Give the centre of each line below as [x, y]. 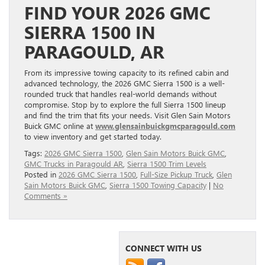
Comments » [46, 196]
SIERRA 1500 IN [90, 32]
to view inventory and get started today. [93, 137]
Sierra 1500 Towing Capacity [158, 185]
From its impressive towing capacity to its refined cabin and [127, 73]
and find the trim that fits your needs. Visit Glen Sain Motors [127, 115]
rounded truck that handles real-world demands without [120, 94]
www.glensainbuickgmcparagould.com [165, 126]
